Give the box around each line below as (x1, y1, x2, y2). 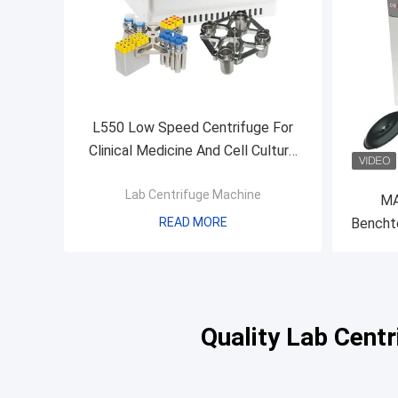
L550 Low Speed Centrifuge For (92, 118, 293, 136)
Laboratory (158, 164, 227, 182)
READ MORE (158, 214, 227, 229)
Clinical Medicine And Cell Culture (89, 141, 297, 159)
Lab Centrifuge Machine (124, 187, 261, 202)
